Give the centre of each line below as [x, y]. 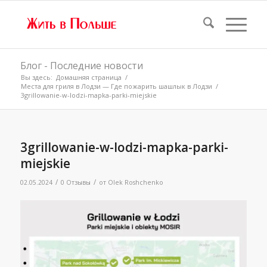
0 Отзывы [75, 182]
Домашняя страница [89, 77]
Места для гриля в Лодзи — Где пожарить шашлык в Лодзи [116, 86]
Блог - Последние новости [81, 66]
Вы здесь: [36, 77]
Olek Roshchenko [135, 182]
